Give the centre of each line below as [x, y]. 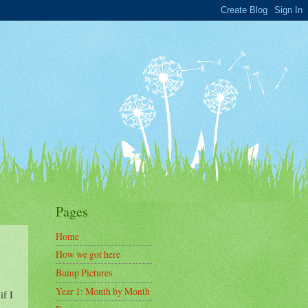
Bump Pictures [84, 273]
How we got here [88, 254]
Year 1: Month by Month [103, 291]
